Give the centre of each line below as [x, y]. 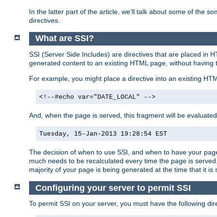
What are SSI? [66, 39]
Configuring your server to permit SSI [114, 188]
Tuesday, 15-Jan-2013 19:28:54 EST [103, 134]
